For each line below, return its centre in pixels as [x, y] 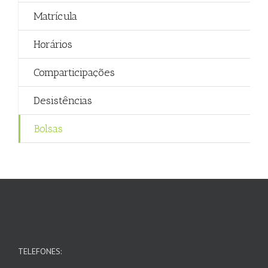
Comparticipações [74, 72]
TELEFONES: [40, 251]
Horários [53, 44]
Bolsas [48, 129]
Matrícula [55, 16]
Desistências [63, 100]
